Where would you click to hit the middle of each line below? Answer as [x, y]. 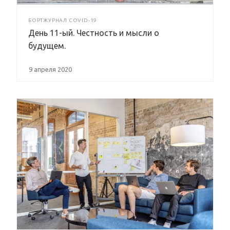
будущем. [47, 46]
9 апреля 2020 [50, 70]
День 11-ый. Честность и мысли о [94, 33]
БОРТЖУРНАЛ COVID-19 [63, 21]
